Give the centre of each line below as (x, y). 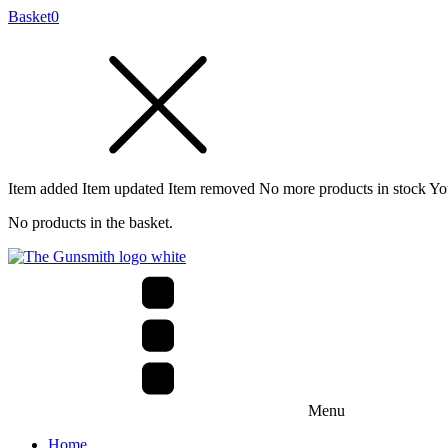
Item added (43, 188)
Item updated (123, 188)
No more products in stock (342, 188)
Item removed (211, 188)
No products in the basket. (90, 222)
